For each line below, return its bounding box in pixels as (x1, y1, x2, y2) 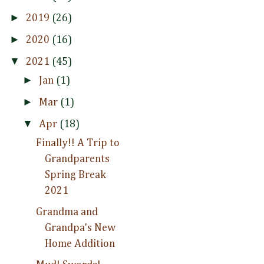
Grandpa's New (44, 222, 115, 233)
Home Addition (44, 238, 115, 249)
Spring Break (44, 169, 106, 180)
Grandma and (35, 206, 98, 217)
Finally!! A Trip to (35, 137, 120, 148)
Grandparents (44, 153, 110, 164)
